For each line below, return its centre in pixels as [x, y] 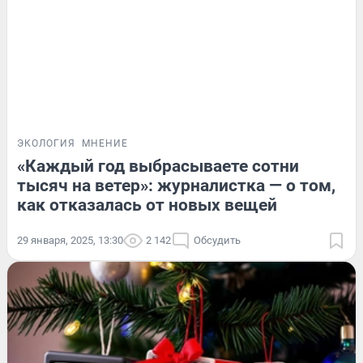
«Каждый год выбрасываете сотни [158, 166]
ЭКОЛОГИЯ [46, 143]
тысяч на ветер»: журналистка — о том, [176, 185]
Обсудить [217, 240]
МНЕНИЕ [105, 143]
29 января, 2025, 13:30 [70, 240]
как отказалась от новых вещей [147, 205]
